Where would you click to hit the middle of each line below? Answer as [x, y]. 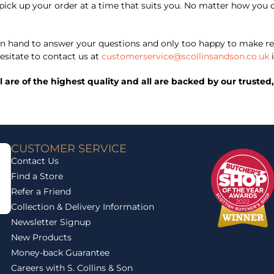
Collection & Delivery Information [83, 206]
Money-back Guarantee [61, 252]
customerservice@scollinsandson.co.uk [185, 56]
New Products [42, 237]
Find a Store [37, 176]
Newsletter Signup [51, 222]
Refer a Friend [41, 191]
